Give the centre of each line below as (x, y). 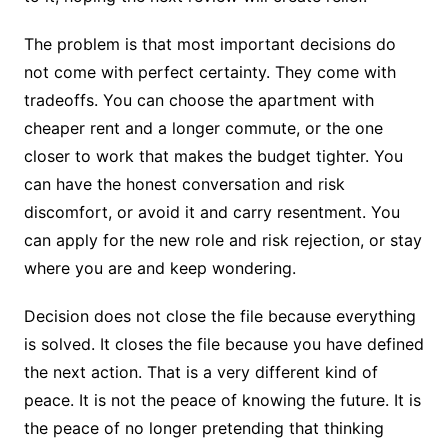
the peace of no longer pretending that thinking (203, 428)
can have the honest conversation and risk (184, 184)
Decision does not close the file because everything (219, 316)
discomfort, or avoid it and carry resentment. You (211, 212)
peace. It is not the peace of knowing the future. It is (222, 400)
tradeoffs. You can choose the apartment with (198, 100)
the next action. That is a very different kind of (200, 372)
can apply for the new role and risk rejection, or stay (222, 240)
